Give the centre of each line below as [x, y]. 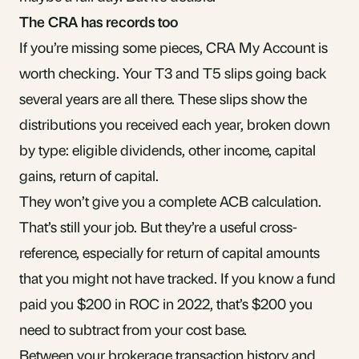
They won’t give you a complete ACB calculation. [170, 200]
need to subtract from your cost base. [133, 329]
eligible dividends [127, 149]
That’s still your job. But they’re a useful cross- [158, 226]
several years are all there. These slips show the [163, 98]
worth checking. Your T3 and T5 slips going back [173, 72]
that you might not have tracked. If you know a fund [177, 277]
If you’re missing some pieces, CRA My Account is [173, 46]
